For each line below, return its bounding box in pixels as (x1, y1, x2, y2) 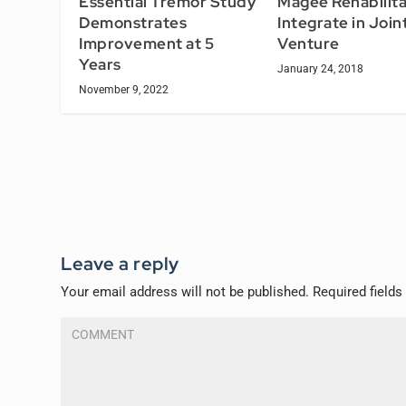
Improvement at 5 (79, 34, 215, 54)
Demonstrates (79, 13, 188, 34)
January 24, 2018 (277, 63, 363, 76)
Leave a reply (61, 252, 179, 276)
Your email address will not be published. (61, 284, 310, 301)
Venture (277, 34, 340, 54)
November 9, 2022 (79, 83, 169, 97)
